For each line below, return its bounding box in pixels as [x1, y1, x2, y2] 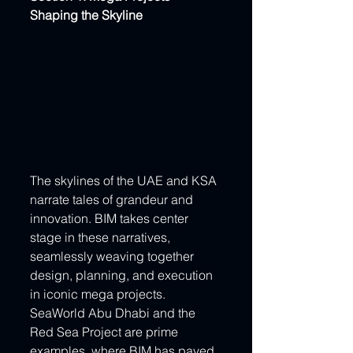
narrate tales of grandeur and [30, 191, 196, 208]
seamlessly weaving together [30, 248, 197, 265]
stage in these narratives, [30, 229, 173, 246]
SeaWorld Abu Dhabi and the [30, 305, 199, 321]
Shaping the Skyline [30, 6, 143, 23]
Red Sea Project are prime [30, 324, 181, 340]
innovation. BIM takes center [30, 210, 191, 227]
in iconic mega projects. [30, 286, 169, 303]
